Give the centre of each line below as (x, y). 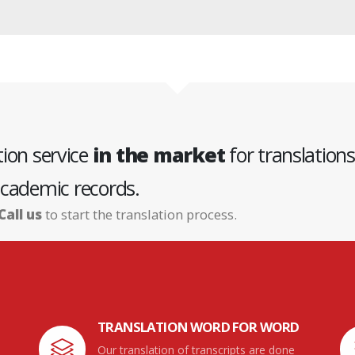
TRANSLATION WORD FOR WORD (198, 327)
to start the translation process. (139, 215)
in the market (158, 155)
